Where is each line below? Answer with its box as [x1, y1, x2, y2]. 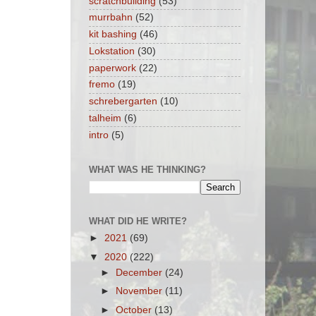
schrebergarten [89, 96, 157, 107]
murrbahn [89, 12, 133, 23]
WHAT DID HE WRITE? [89, 215, 187, 226]
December [116, 267, 166, 279]
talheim [89, 112, 121, 123]
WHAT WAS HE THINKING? [89, 164, 206, 175]
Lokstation [89, 45, 135, 56]
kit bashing [89, 29, 137, 40]
